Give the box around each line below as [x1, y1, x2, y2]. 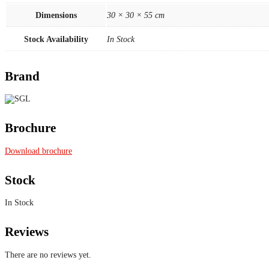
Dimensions [35, 10, 77, 20]
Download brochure [5, 146, 72, 156]
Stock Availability [23, 34, 88, 44]
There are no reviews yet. [5, 250, 91, 259]
